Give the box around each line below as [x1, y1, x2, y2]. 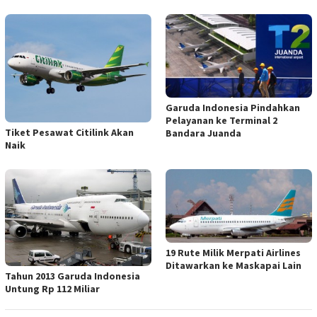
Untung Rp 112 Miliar [5, 282, 100, 296]
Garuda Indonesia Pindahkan [166, 100, 300, 114]
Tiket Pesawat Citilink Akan [5, 126, 134, 139]
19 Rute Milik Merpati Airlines [166, 246, 301, 259]
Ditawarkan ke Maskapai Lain [166, 258, 301, 272]
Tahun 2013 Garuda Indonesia [5, 270, 140, 283]
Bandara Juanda [166, 126, 241, 139]
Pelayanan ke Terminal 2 [166, 113, 277, 127]
